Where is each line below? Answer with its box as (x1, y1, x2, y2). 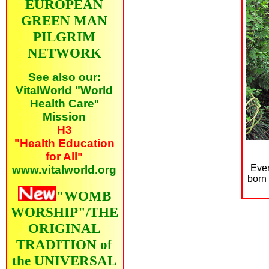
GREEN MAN (21, 13, 107, 29)
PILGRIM (33, 29, 95, 45)
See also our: (28, 71, 101, 84)
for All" (46, 150, 83, 163)
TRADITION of (16, 237, 112, 253)
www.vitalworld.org (12, 163, 116, 177)
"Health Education (14, 137, 115, 150)
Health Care (29, 97, 94, 110)
